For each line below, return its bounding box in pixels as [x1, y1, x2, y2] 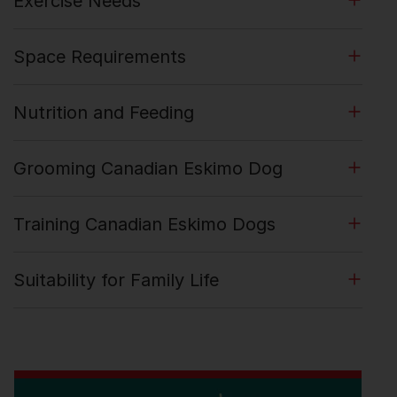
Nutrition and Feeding [13, 102, 194, 124]
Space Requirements [13, 46, 186, 68]
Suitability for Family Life [13, 269, 219, 292]
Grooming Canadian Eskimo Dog [13, 158, 283, 180]
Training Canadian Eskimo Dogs [13, 214, 276, 236]
